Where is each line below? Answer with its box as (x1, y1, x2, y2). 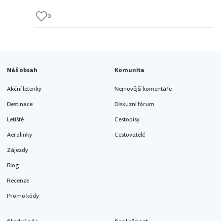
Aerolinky (7, 130, 32, 139)
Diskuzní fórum (114, 100, 154, 109)
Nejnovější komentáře (114, 84, 172, 93)
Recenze (7, 176, 29, 185)
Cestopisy (114, 115, 140, 124)
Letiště (7, 115, 24, 124)
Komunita (114, 66, 145, 74)
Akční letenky (7, 84, 41, 93)
